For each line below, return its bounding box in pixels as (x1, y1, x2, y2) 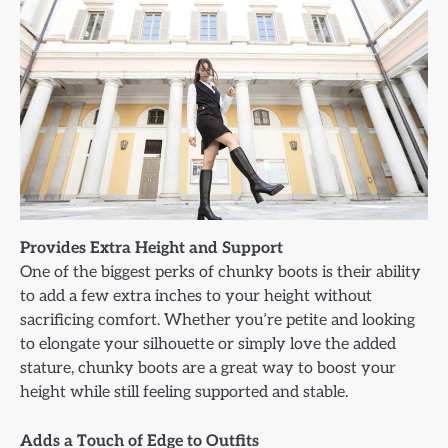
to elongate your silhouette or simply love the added (20, 334, 396, 355)
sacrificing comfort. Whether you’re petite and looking (20, 310, 415, 331)
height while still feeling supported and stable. (20, 382, 348, 403)
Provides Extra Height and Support (20, 238, 283, 259)
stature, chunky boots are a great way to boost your (20, 358, 396, 379)
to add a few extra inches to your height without (20, 286, 372, 307)
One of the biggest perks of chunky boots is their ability (20, 262, 421, 283)
